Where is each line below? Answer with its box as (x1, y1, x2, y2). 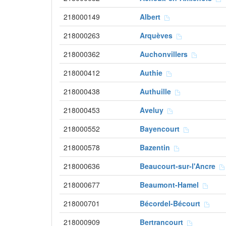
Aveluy (140, 105, 167, 115)
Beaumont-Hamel (140, 180, 203, 190)
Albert (140, 12, 164, 22)
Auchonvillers (140, 49, 192, 59)
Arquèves (140, 30, 177, 40)
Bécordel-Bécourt (140, 198, 204, 208)
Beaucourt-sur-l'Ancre (140, 161, 219, 171)
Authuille (140, 86, 175, 96)
